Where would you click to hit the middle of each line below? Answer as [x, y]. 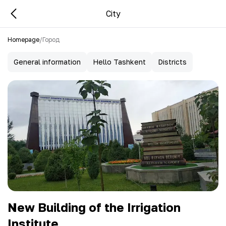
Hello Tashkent [119, 62]
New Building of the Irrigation [94, 207]
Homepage [23, 40]
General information [47, 62]
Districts [172, 62]
